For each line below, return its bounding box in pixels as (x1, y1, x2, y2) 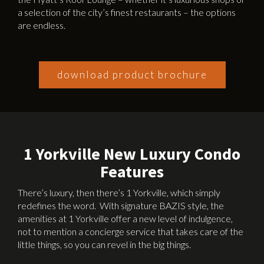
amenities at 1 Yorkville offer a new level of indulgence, (18, 213, 233, 224)
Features (100, 161, 164, 182)
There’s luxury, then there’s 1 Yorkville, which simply (18, 187, 220, 198)
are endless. (18, 19, 65, 31)
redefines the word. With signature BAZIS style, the (18, 200, 224, 211)
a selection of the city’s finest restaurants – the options (18, 6, 236, 18)
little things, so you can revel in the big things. (18, 239, 191, 250)
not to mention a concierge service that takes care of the (18, 226, 243, 237)
